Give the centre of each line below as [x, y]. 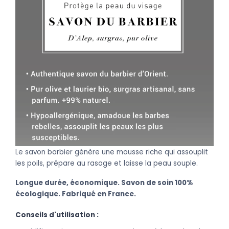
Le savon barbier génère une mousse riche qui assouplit [112, 152]
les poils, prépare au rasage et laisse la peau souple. [107, 164]
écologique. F [41, 194]
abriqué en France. [101, 194]
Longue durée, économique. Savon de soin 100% [104, 183]
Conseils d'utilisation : [57, 215]
